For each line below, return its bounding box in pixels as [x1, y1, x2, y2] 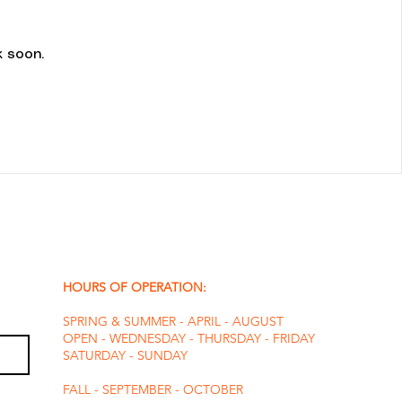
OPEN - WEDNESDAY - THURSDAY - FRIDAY [63, 330, 315, 346]
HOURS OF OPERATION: [63, 279, 210, 295]
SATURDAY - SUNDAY [63, 347, 188, 363]
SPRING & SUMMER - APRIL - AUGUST [63, 313, 284, 329]
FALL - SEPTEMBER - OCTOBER [63, 381, 247, 398]
